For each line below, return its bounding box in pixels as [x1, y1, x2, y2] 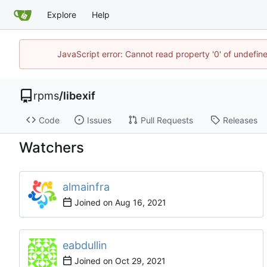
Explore [47, 10, 76, 20]
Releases [222, 114, 257, 125]
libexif [63, 89, 95, 102]
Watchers [19, 138, 84, 156]
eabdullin [63, 238, 107, 252]
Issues [86, 114, 111, 125]
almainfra [63, 180, 110, 193]
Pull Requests [140, 114, 193, 125]
